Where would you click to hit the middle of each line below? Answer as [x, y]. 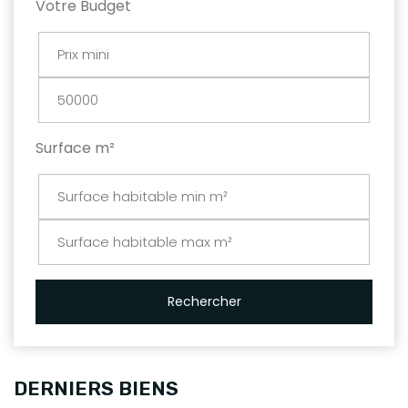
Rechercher [204, 301]
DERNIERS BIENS [96, 388]
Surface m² [75, 148]
